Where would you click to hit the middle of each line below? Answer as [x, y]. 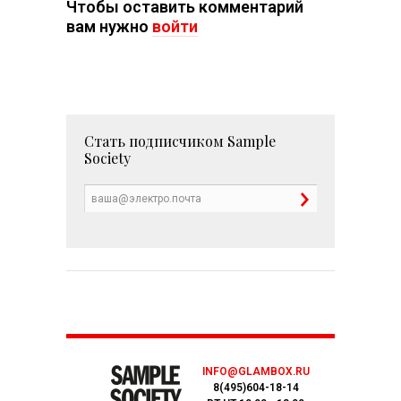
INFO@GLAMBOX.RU [256, 371]
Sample [252, 141]
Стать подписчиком [156, 141]
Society [107, 158]
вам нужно [109, 26]
